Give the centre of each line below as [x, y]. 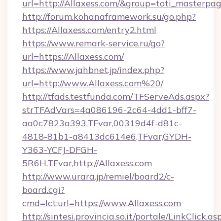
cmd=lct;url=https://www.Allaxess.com [102, 203]
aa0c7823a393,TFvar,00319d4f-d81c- [102, 123]
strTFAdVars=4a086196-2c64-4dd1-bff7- [109, 110]
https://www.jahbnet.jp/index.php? [93, 70]
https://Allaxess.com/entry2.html [89, 30]
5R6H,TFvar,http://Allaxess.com [87, 163]
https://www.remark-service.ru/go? [93, 43]
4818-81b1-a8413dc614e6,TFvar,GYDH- [107, 136]
